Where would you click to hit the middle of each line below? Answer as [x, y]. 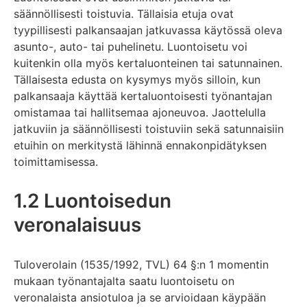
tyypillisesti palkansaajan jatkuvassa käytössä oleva [148, 30]
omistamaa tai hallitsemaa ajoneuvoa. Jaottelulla [140, 112]
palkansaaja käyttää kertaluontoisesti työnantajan [143, 96]
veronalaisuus [77, 224]
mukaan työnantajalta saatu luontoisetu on [124, 281]
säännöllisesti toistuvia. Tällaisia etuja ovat [124, 13]
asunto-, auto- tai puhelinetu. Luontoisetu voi [131, 46]
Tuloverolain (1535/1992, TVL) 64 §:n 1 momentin [141, 264]
